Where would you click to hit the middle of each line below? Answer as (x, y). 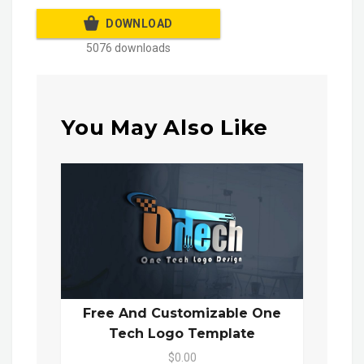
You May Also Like (165, 127)
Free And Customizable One (182, 314)
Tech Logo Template (182, 334)
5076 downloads (128, 48)
